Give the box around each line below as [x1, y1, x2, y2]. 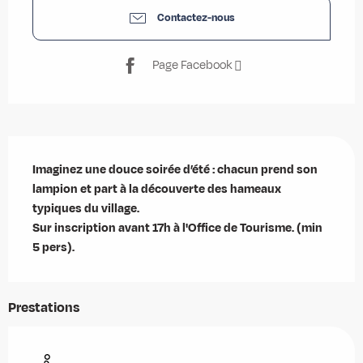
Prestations [8, 297, 79, 318]
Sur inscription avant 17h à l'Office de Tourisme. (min [32, 219, 322, 237]
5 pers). [32, 238, 75, 256]
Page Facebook [152, 57, 233, 75]
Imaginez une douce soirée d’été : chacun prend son [32, 160, 318, 178]
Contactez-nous [157, 10, 235, 26]
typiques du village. [32, 199, 142, 217]
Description [8, 136, 88, 158]
